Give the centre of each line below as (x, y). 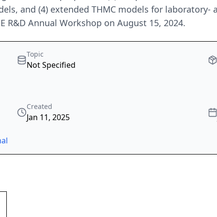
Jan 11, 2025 (48, 117)
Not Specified (51, 65)
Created (40, 107)
